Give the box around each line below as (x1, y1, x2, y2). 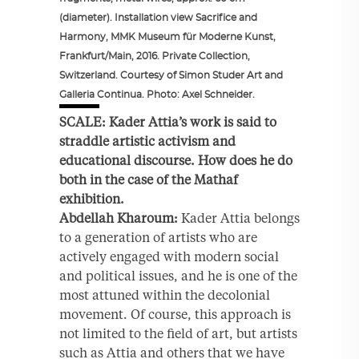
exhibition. (59, 190, 124, 207)
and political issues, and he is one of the (59, 267, 297, 284)
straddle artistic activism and (59, 132, 236, 149)
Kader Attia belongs (178, 209, 300, 226)
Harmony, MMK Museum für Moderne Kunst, (59, 31, 276, 42)
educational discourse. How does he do (59, 151, 292, 168)
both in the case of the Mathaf (59, 171, 238, 188)
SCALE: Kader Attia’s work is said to (59, 113, 276, 130)
